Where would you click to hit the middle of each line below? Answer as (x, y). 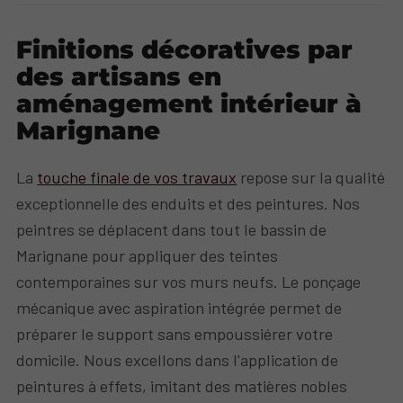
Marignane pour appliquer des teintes (148, 256)
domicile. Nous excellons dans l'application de (178, 360)
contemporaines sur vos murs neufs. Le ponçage (189, 282)
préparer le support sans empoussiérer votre (175, 334)
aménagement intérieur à (189, 104)
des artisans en (119, 77)
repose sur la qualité (311, 178)
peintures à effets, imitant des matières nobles (182, 386)
